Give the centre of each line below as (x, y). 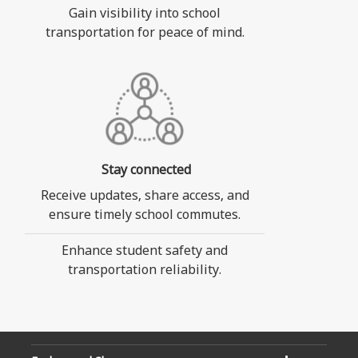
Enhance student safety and (145, 252)
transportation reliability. (145, 271)
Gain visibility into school (145, 15)
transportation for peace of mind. (145, 34)
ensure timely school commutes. (145, 216)
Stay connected (145, 171)
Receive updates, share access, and (145, 197)
